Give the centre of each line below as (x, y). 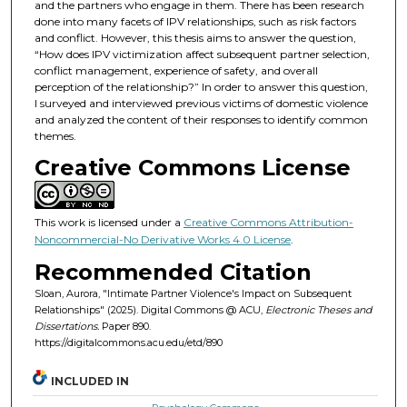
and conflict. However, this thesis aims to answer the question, (195, 37)
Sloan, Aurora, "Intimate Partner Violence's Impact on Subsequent (193, 293)
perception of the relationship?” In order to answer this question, (201, 86)
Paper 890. (124, 326)
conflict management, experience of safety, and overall (176, 70)
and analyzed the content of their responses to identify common (201, 119)
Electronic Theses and (318, 309)
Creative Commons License (192, 168)
